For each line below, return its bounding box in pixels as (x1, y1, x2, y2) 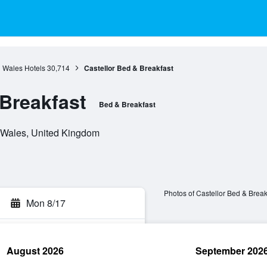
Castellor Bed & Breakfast (83, 63, 173, 73)
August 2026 (7, 244, 64, 257)
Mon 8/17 (26, 196, 66, 210)
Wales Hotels (2, 63, 45, 73)
